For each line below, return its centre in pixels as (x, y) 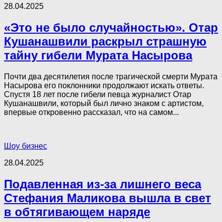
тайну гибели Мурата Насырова (98, 55)
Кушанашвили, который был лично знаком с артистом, (104, 103)
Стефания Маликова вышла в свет (108, 198)
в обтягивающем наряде (77, 212)
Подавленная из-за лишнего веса (103, 184)
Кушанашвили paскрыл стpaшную (105, 41)
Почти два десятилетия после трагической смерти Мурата (111, 76)
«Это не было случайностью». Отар (111, 27)
